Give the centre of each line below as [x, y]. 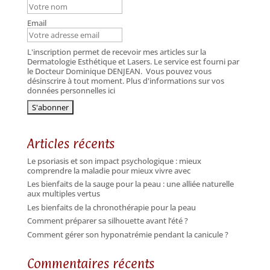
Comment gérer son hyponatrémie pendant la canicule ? [127, 234]
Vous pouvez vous [178, 71]
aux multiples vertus [63, 194]
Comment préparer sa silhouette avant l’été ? [107, 221]
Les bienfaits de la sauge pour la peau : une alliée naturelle [130, 184]
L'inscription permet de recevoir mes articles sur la [116, 52]
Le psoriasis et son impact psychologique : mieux [114, 161]
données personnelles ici [71, 91]
